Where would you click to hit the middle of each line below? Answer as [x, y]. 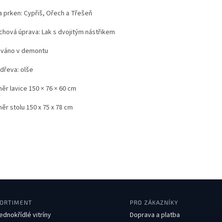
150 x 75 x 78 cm [50, 108]
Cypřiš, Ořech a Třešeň [58, 14]
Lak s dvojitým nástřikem [78, 32]
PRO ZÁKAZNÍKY [154, 202]
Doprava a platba [155, 215]
